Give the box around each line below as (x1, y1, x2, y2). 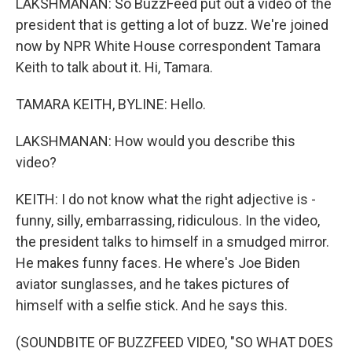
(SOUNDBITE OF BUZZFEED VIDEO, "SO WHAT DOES (16, 334, 333, 350)
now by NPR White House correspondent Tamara (16, 38, 321, 54)
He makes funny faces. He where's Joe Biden (16, 255, 300, 271)
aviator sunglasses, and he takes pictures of (16, 276, 290, 292)
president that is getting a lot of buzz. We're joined (16, 16, 328, 33)
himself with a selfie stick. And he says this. (16, 297, 288, 313)
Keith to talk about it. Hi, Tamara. (16, 59, 213, 75)
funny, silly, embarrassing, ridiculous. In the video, (16, 212, 320, 229)
